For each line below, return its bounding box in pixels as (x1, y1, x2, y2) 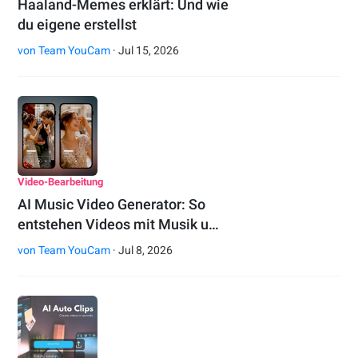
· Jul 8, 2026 (110, 244, 173, 257)
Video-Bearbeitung (18, 176, 104, 189)
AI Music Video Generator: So (18, 196, 206, 213)
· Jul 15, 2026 (110, 44, 180, 58)
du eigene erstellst (18, 16, 137, 34)
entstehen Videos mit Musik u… (18, 216, 220, 233)
